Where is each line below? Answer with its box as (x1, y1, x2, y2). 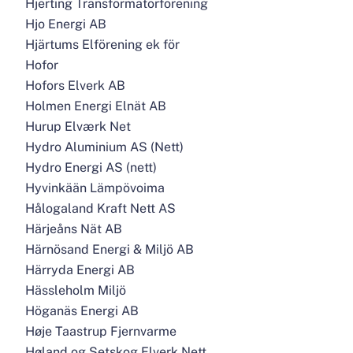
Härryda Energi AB (25, 262, 135, 277)
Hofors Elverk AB (25, 78, 125, 93)
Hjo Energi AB (25, 17, 106, 32)
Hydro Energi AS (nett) (25, 160, 157, 175)
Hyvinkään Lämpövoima (25, 180, 165, 195)
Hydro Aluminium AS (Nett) (25, 139, 184, 154)
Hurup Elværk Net (25, 119, 131, 134)
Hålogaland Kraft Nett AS (25, 201, 176, 216)
